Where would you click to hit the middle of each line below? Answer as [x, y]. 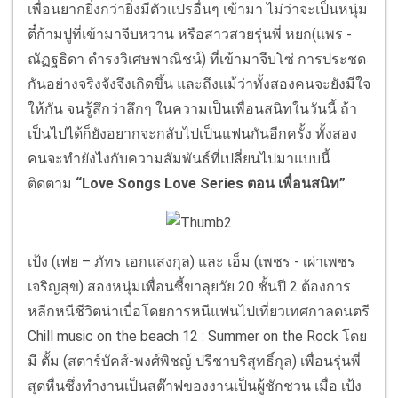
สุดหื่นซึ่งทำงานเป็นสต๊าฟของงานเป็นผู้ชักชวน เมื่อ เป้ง [195, 386]
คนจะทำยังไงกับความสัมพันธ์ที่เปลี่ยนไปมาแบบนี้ [179, 159]
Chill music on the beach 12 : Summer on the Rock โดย [197, 337]
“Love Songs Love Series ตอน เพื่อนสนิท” [209, 184]
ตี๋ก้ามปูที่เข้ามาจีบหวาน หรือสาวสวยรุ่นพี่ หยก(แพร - [190, 35]
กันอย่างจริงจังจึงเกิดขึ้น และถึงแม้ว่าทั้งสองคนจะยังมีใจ [199, 84]
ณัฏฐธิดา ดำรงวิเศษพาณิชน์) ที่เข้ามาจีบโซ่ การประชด [197, 60]
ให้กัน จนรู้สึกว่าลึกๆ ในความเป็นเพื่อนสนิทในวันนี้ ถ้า [192, 109]
